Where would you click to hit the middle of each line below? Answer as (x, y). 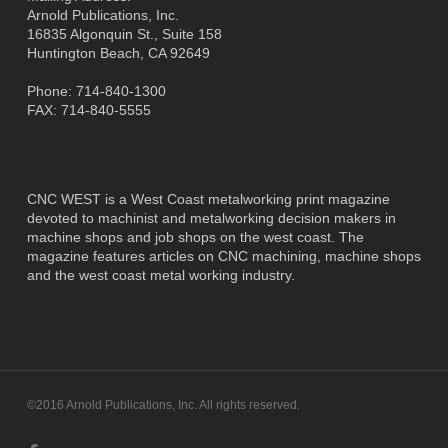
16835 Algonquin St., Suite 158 (124, 34)
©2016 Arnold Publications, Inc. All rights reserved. (163, 405)
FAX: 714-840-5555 (88, 110)
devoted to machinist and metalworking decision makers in (211, 218)
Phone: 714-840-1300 (96, 91)
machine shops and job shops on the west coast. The (195, 237)
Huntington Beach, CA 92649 (118, 53)
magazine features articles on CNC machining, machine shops (223, 256)
